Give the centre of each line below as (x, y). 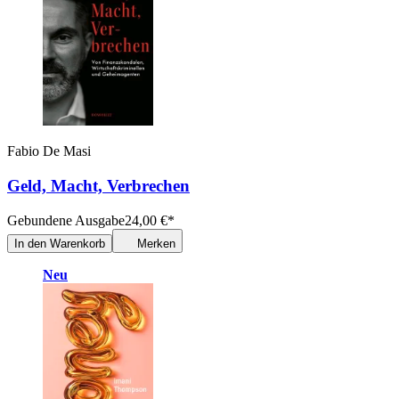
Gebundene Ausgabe (66, 220)
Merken (156, 243)
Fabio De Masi (49, 151)
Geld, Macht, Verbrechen (98, 186)
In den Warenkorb (60, 243)
